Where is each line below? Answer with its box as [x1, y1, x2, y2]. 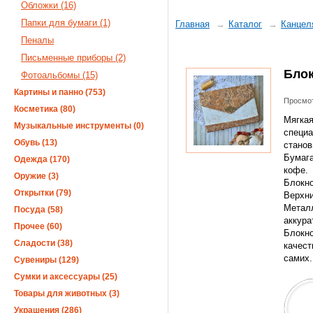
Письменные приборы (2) [21, 52, 126, 63]
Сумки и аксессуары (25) [14, 272, 117, 282]
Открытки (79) [14, 188, 71, 198]
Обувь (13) [14, 138, 57, 147]
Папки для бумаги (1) [21, 17, 110, 28]
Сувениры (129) [14, 255, 79, 265]
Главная [175, 19, 210, 29]
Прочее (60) [14, 221, 62, 231]
